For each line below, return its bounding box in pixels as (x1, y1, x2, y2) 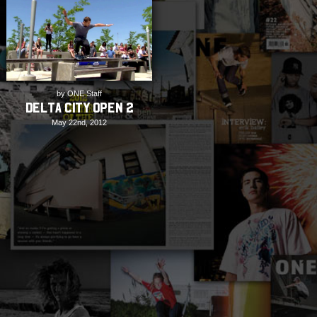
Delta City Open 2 (25, 100, 134, 116)
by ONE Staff (56, 89, 102, 98)
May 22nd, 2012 (51, 118, 107, 127)
